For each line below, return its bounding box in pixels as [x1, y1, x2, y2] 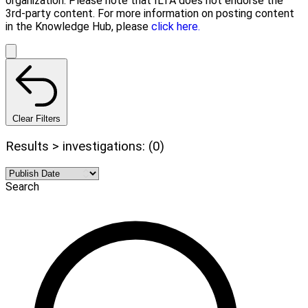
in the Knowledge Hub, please [5, 19, 151, 33]
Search [5, 180, 39, 194]
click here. [151, 19, 200, 33]
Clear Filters [12, 113, 60, 124]
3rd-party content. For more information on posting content [5, 6, 294, 20]
